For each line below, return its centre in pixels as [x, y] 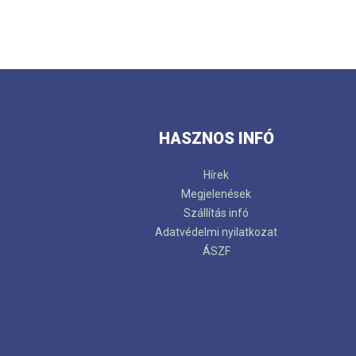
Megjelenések [216, 193]
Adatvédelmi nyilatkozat [216, 232]
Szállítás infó [216, 213]
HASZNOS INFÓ [216, 138]
